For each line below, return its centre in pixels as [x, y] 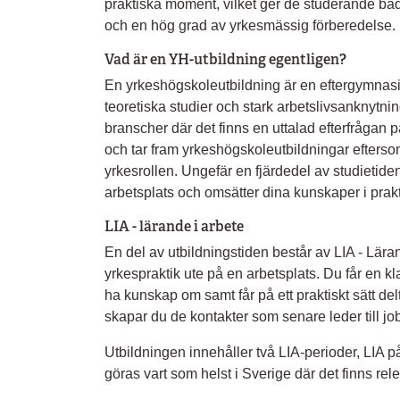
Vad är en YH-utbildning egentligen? [225, 59]
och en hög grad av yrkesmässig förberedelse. [250, 25]
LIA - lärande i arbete [174, 226]
